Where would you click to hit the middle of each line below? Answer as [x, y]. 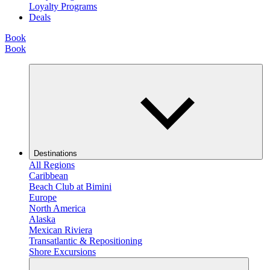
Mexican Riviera [61, 230]
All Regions [52, 165]
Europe [43, 198]
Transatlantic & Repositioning [86, 241]
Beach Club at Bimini [70, 187]
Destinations [55, 154]
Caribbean [49, 176]
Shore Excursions [62, 252]
